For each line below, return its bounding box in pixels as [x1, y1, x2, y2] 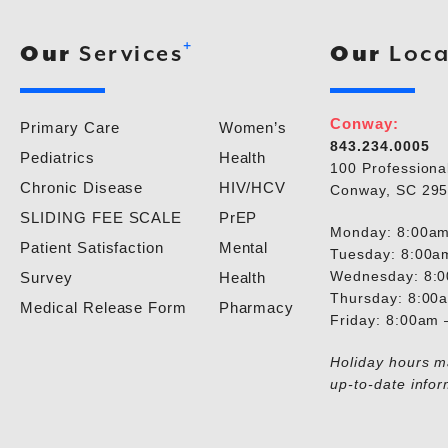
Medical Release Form [20, 298, 188, 316]
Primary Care [20, 118, 120, 136]
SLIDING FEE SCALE [20, 208, 183, 226]
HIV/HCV [218, 178, 287, 196]
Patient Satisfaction [20, 238, 165, 256]
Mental [218, 238, 269, 256]
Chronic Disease [20, 178, 144, 196]
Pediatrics [20, 148, 95, 166]
